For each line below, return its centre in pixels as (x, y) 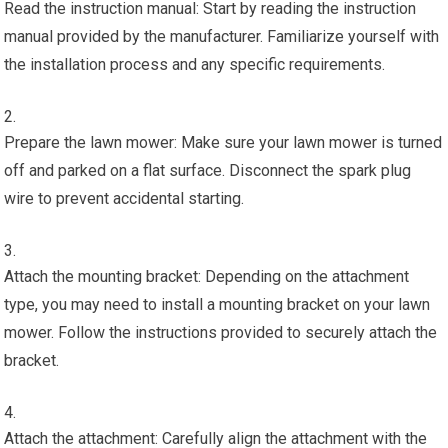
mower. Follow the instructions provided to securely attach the (221, 332)
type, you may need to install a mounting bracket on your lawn (217, 304)
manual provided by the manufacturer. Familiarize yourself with (222, 36)
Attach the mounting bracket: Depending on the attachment (207, 276)
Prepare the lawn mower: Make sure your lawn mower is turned (223, 142)
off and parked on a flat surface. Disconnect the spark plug (208, 170)
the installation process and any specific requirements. (195, 64)
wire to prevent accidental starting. (124, 198)
